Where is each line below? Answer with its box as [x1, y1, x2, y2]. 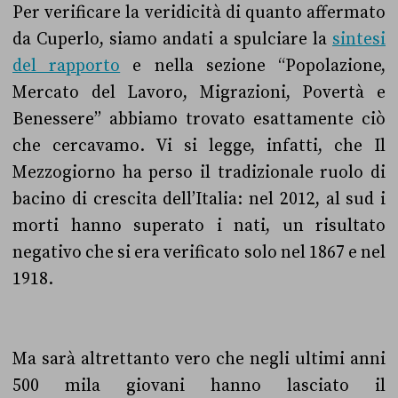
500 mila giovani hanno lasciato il [12, 375, 386, 396]
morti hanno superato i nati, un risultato [12, 215, 386, 236]
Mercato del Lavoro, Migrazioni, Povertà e [12, 82, 386, 103]
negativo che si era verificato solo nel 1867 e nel [12, 242, 386, 263]
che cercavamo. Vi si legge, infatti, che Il [12, 135, 386, 156]
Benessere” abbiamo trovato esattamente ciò [12, 108, 386, 130]
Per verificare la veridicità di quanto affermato [12, 2, 386, 23]
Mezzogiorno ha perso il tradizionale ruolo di [12, 162, 386, 183]
